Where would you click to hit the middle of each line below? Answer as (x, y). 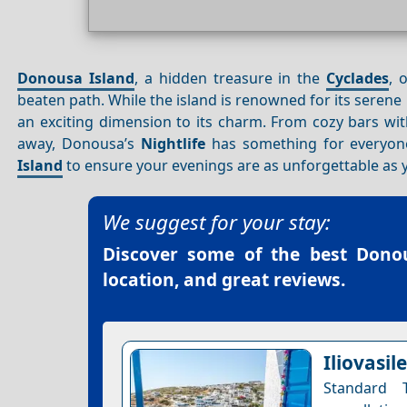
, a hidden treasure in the (230, 78)
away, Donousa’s (79, 143)
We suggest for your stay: (217, 223)
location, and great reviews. (224, 280)
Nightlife (174, 143)
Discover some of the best (229, 254)
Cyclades (357, 78)
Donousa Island (76, 78)
